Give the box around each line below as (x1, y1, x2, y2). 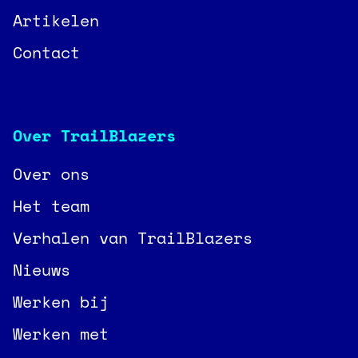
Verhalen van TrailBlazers (13, 226, 253, 249)
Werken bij (13, 290, 109, 313)
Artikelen (13, 9, 99, 32)
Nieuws (13, 258, 70, 281)
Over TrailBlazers (13, 124, 176, 147)
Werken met (13, 322, 109, 345)
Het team (13, 194, 89, 217)
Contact (13, 41, 80, 64)
